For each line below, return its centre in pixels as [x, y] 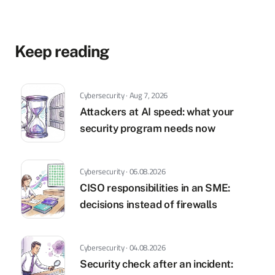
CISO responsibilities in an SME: [155, 188]
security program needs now [148, 128]
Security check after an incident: [157, 264]
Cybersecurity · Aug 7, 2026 [124, 95]
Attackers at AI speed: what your [157, 112]
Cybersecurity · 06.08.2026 [123, 171]
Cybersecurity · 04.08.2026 [123, 247]
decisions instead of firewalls [149, 204]
